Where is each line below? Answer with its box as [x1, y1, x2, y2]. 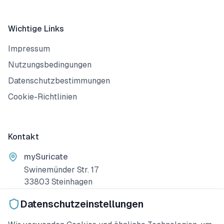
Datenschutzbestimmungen [8, 76, 110, 85]
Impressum [8, 44, 50, 53]
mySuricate [24, 152, 68, 161]
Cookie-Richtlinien [8, 92, 77, 101]
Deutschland [24, 189, 71, 198]
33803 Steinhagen [24, 177, 92, 186]
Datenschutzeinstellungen [20, 198, 143, 209]
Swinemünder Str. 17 [24, 165, 99, 174]
